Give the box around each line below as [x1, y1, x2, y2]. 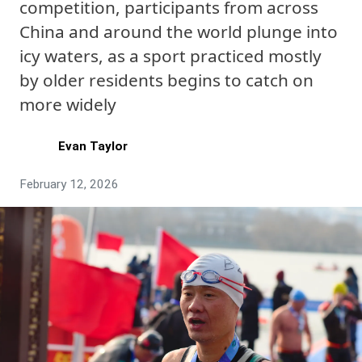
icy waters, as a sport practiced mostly [19, 44, 322, 67]
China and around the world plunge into [19, 20, 338, 43]
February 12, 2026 [19, 177, 119, 192]
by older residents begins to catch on [19, 69, 314, 91]
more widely [19, 93, 116, 116]
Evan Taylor [58, 138, 128, 154]
